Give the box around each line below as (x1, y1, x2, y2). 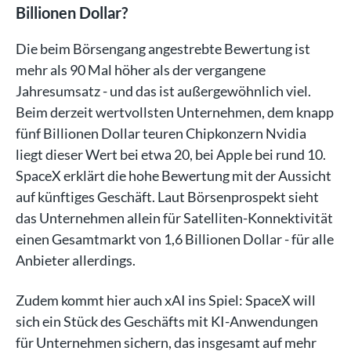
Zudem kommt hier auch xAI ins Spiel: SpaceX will (16, 291, 316, 309)
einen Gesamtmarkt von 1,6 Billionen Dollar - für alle (16, 230, 334, 248)
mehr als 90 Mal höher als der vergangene (16, 60, 266, 78)
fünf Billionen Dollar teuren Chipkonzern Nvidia (16, 124, 306, 142)
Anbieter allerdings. (16, 251, 138, 269)
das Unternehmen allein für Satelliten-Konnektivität (16, 208, 333, 226)
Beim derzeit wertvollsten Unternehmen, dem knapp (16, 103, 334, 121)
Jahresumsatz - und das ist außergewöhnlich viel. (16, 81, 311, 100)
